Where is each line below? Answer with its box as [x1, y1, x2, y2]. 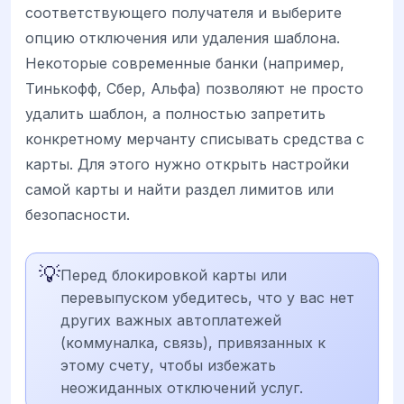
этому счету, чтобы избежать [60, 355, 276, 374]
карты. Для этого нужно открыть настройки [25, 154, 349, 173]
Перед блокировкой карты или [60, 265, 287, 284]
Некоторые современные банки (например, [25, 53, 344, 72]
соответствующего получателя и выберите [25, 3, 342, 22]
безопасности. [25, 205, 130, 224]
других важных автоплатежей [60, 310, 281, 329]
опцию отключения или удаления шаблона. [25, 28, 340, 47]
